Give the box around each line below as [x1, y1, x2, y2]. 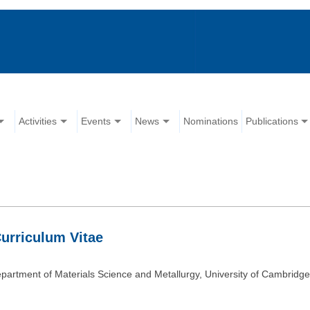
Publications [246, 116, 299, 127]
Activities [19, 116, 57, 127]
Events [81, 116, 111, 127]
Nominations [183, 116, 239, 127]
